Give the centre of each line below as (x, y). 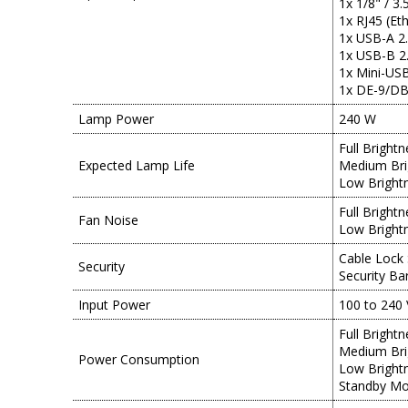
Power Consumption (139, 359)
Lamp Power (116, 119)
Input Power (114, 305)
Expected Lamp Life (137, 165)
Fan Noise (108, 220)
